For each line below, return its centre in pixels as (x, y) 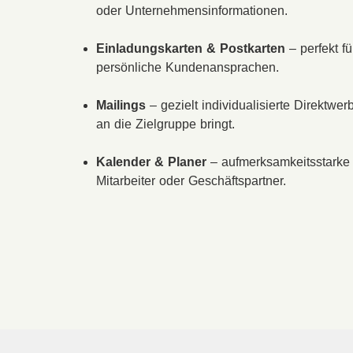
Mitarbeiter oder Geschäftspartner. (191, 181)
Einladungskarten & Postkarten (191, 49)
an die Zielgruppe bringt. (165, 124)
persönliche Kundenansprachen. (188, 68)
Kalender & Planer (151, 162)
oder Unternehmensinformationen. (192, 11)
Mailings (121, 106)
